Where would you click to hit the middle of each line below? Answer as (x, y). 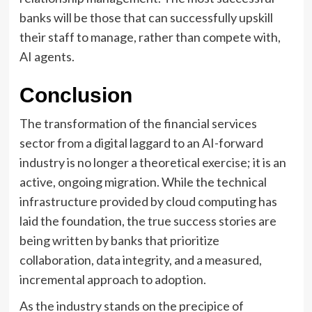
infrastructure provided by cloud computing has (148, 201)
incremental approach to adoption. (112, 279)
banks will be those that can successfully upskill (146, 17)
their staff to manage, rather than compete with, (150, 37)
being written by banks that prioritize (119, 240)
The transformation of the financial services (138, 123)
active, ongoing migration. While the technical (143, 181)
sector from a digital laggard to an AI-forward (141, 142)
